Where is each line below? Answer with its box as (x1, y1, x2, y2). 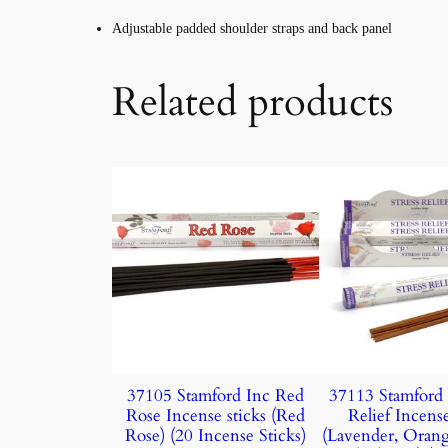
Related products (112, 75, 393, 131)
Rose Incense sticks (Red (126, 404, 306, 428)
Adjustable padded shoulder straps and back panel (112, 21, 392, 37)
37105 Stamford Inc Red (127, 384, 305, 408)
